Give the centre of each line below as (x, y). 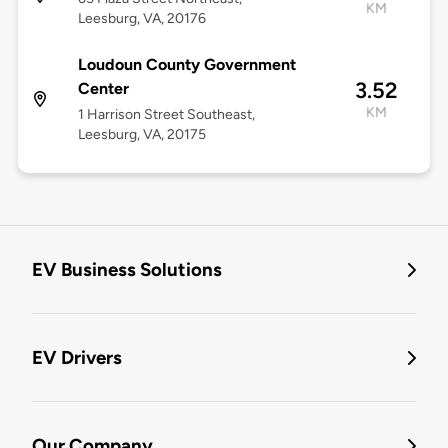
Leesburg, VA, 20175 (141, 135)
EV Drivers (77, 358)
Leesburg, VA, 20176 (141, 19)
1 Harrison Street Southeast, (166, 115)
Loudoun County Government (186, 65)
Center (103, 89)
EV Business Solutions (127, 270)
